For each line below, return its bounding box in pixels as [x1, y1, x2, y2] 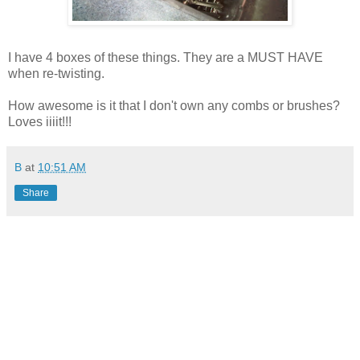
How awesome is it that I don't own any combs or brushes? [8, 98, 340, 112]
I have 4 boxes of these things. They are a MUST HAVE [8, 50, 323, 64]
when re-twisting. [8, 66, 104, 80]
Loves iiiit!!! [8, 114, 72, 129]
